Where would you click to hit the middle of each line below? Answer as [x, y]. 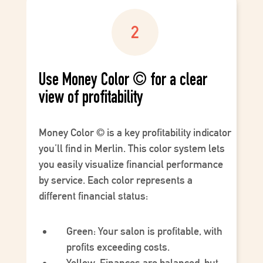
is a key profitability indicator [168, 133]
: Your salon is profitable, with [158, 231]
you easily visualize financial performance [131, 164]
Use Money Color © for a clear [123, 82]
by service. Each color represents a [115, 180]
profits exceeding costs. [118, 247]
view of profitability [91, 100]
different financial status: [93, 196]
